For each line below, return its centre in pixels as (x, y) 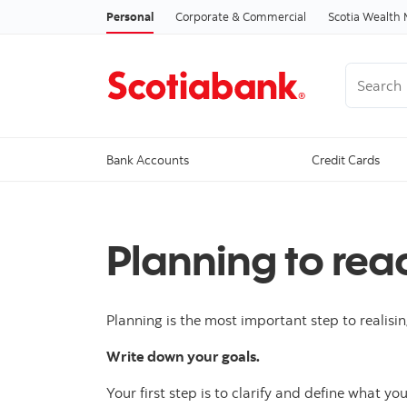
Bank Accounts (148, 160)
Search (367, 73)
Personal (130, 16)
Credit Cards (346, 160)
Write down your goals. (183, 357)
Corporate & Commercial (241, 16)
